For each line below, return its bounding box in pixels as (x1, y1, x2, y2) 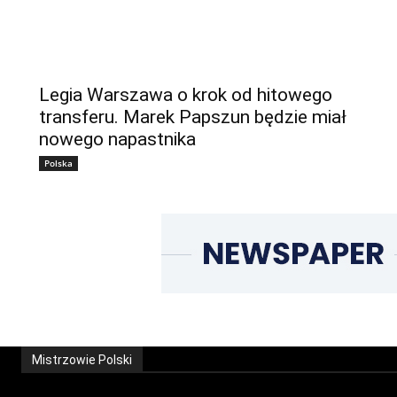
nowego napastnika (39, 128, 196, 150)
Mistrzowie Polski (32, 352, 132, 367)
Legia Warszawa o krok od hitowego (39, 83, 332, 105)
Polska (44, 156, 73, 169)
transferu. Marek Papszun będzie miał (39, 105, 346, 128)
